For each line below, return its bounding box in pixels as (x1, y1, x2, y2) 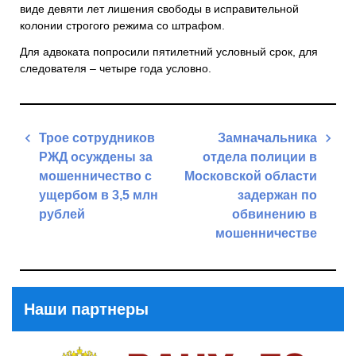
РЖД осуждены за (39, 149, 153, 164)
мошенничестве (215, 226, 317, 240)
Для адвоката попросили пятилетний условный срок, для (20, 44, 318, 58)
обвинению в (232, 207, 317, 221)
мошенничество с (39, 168, 152, 183)
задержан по (238, 188, 317, 202)
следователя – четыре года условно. (20, 61, 211, 75)
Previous (38, 234, 92, 248)
